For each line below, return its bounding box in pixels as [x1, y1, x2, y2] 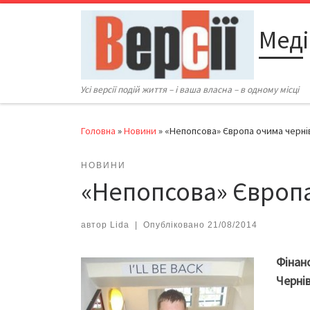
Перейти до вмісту [19, 13, 104, 26]
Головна [81, 125, 116, 138]
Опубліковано [143, 220, 208, 230]
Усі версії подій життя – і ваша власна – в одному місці [80, 84, 300, 96]
